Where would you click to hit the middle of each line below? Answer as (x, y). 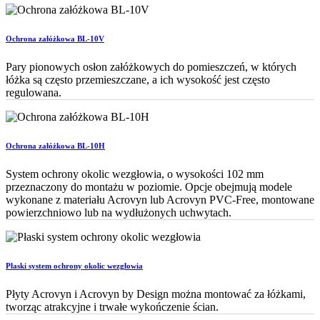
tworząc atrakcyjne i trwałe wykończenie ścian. (112, 306)
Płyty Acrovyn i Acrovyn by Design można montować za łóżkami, (156, 294)
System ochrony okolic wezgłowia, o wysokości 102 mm (135, 174)
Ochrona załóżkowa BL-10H (55, 145)
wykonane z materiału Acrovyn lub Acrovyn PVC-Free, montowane (160, 199)
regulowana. (34, 92)
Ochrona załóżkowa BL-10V (55, 38)
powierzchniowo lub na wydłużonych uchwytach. (119, 212)
